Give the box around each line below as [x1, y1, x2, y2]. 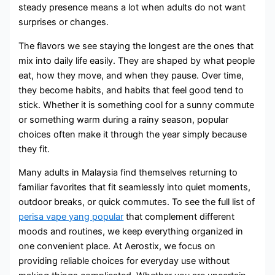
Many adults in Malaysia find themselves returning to [18, 167, 238, 179]
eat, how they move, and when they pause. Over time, [18, 69, 244, 81]
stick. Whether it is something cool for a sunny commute [18, 99, 255, 110]
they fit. [18, 143, 50, 155]
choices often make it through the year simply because [18, 128, 247, 140]
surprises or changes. [18, 17, 109, 28]
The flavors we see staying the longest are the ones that [18, 40, 254, 52]
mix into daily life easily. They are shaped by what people [18, 55, 255, 66]
